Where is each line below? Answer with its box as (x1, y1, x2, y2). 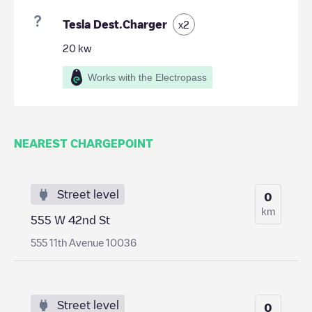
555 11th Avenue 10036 (31, 237, 136, 247)
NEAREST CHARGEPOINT (14, 137, 153, 149)
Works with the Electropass (88, 71, 207, 83)
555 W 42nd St (31, 214, 110, 226)
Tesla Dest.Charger (63, 18, 167, 30)
